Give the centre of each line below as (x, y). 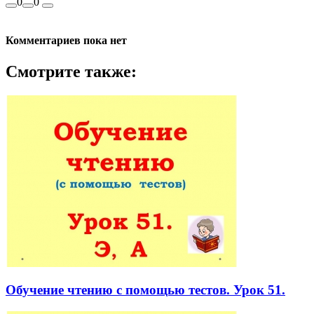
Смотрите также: (71, 71)
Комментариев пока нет (66, 41)
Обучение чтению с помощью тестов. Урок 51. (145, 290)
